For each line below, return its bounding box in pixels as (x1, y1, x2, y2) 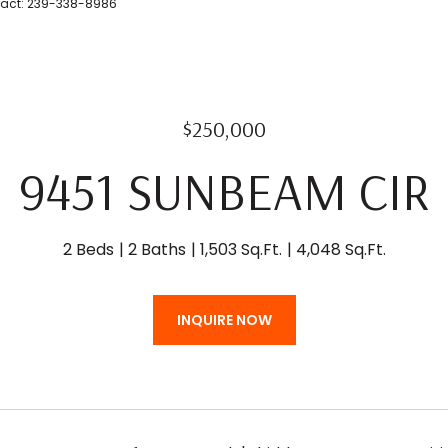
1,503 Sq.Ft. (199, 238, 282, 261)
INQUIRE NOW (176, 310, 272, 330)
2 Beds (62, 238, 114, 261)
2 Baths (127, 238, 186, 261)
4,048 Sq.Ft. (295, 238, 386, 261)
